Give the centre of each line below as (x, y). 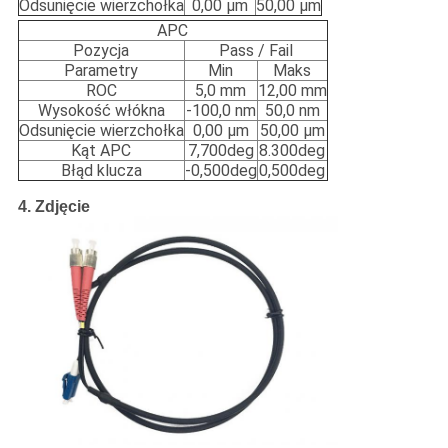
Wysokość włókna (101, 111)
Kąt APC (101, 151)
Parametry (101, 71)
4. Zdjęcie (53, 207)
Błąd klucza (101, 171)
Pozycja (101, 51)
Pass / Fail (255, 51)
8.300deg (292, 151)
